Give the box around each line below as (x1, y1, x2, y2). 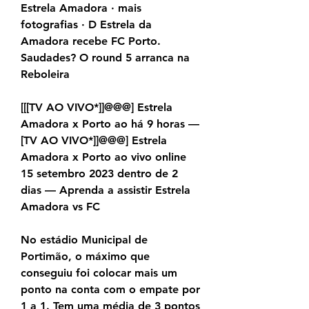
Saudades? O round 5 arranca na (21, 51, 190, 65)
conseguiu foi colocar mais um (21, 266, 177, 280)
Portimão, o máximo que (21, 250, 150, 263)
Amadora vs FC (21, 200, 100, 214)
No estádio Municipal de (21, 233, 148, 247)
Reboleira (21, 68, 70, 81)
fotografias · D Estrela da (21, 18, 152, 32)
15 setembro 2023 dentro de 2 (21, 167, 178, 181)
